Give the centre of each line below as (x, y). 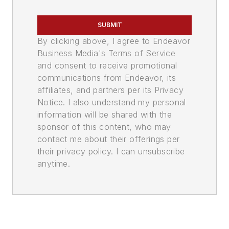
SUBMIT (110, 25)
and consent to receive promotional (107, 65)
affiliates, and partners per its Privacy (110, 90)
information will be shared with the (105, 114)
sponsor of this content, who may (104, 127)
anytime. (54, 164)
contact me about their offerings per (109, 139)
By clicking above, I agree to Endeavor (114, 41)
